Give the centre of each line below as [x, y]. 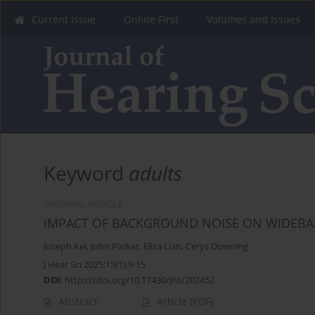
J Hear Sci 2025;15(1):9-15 [95, 265]
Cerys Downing [217, 247]
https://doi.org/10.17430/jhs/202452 [140, 280]
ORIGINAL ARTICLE [83, 205]
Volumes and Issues [253, 19]
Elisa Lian [162, 247]
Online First [151, 19]
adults [155, 173]
